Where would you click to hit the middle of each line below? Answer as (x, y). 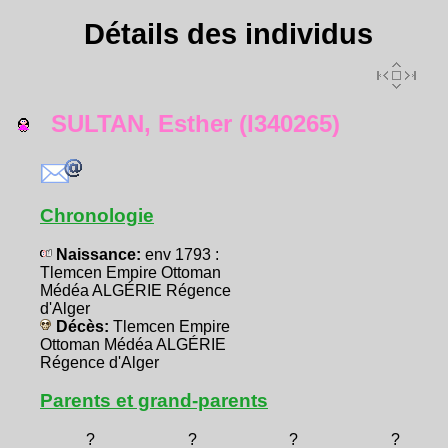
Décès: (82, 326)
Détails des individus (228, 34)
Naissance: (98, 254)
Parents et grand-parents (154, 400)
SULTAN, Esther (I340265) (185, 123)
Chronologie (97, 215)
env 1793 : (182, 254)
